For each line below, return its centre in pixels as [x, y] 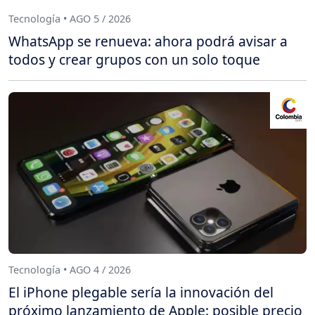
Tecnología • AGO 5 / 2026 [70, 19]
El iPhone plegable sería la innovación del [141, 292]
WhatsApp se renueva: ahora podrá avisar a [148, 41]
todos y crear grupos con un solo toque [134, 59]
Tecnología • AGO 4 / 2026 [70, 270]
